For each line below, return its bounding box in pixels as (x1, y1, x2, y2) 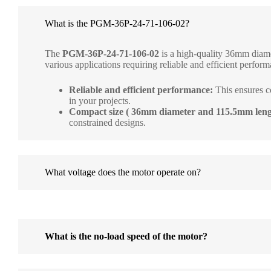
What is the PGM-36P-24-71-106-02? (44, 18, 189, 29)
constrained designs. (68, 117, 146, 128)
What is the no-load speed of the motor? (44, 231, 207, 242)
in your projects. (68, 96, 131, 106)
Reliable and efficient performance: (68, 85, 213, 96)
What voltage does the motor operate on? (44, 167, 201, 178)
